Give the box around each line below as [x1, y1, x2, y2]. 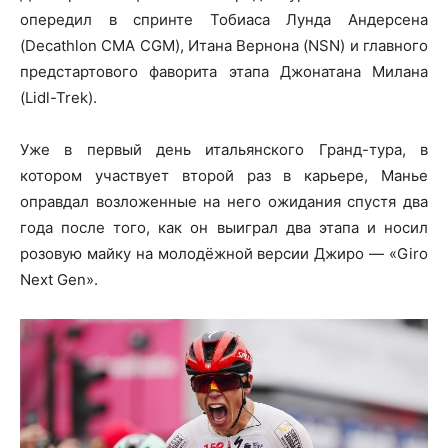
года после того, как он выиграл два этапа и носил [20, 218, 428, 237]
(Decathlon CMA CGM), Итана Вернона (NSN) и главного [20, 36, 428, 55]
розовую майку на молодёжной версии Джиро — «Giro [20, 244, 428, 263]
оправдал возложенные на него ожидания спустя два [20, 192, 428, 211]
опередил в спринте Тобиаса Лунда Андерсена [20, 10, 428, 29]
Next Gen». [20, 270, 98, 289]
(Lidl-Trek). [20, 88, 97, 107]
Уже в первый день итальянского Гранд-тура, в [20, 140, 428, 159]
